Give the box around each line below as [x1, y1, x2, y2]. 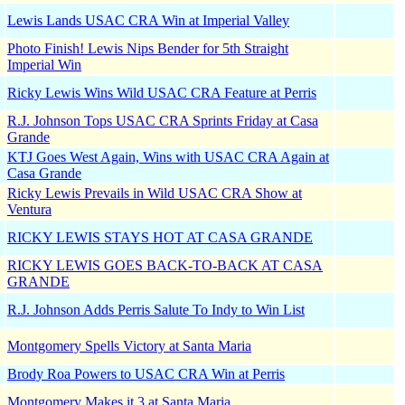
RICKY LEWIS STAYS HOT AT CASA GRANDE [7, 230, 313, 246]
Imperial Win [7, 57, 81, 73]
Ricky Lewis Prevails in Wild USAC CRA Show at [7, 185, 302, 202]
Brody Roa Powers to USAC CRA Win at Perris [7, 366, 285, 382]
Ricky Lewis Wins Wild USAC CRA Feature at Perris [7, 85, 316, 101]
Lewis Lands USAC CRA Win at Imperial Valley [7, 13, 289, 29]
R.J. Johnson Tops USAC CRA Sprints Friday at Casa [7, 113, 318, 129]
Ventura [7, 202, 52, 218]
